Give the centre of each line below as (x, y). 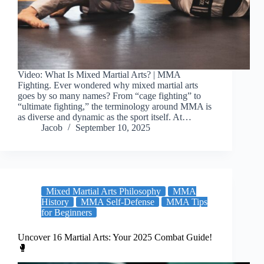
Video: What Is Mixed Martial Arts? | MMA (99, 75)
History (55, 202)
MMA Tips (187, 202)
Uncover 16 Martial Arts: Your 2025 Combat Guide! (115, 237)
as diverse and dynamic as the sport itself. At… (105, 117)
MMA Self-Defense (118, 202)
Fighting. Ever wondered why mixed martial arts (108, 85)
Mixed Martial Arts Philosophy (103, 192)
